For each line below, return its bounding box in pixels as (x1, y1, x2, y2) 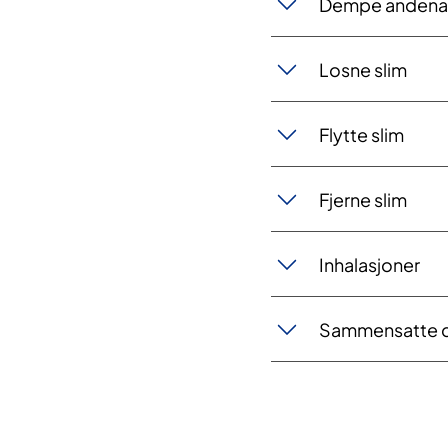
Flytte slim (318, 122, 404, 146)
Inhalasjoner (318, 252, 420, 276)
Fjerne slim (318, 187, 407, 211)
